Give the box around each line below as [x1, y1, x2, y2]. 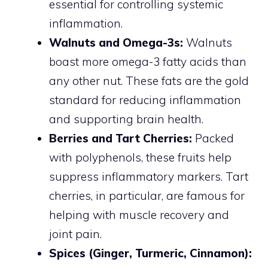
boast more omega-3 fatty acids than [49, 54, 246, 69]
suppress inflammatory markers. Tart [49, 169, 248, 184]
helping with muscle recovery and [49, 207, 229, 222]
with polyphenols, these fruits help [49, 150, 232, 165]
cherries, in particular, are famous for [49, 188, 245, 203]
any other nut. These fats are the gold [49, 73, 249, 88]
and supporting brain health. [49, 111, 203, 126]
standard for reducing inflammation [49, 92, 241, 107]
